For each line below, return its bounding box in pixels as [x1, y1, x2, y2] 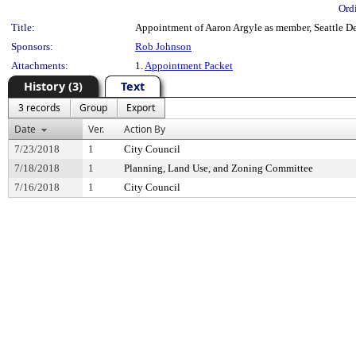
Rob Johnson [135, 41, 192, 52]
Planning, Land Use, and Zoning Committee [124, 162, 313, 174]
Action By [124, 122, 165, 136]
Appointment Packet [145, 60, 233, 72]
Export [126, 101, 155, 114]
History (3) [24, 79, 83, 94]
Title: [11, 21, 35, 33]
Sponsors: [11, 41, 53, 52]
